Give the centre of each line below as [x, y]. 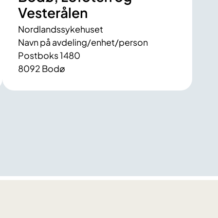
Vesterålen [53, 13]
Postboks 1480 [49, 55]
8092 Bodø [42, 69]
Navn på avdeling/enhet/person [83, 42]
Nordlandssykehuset [61, 29]
